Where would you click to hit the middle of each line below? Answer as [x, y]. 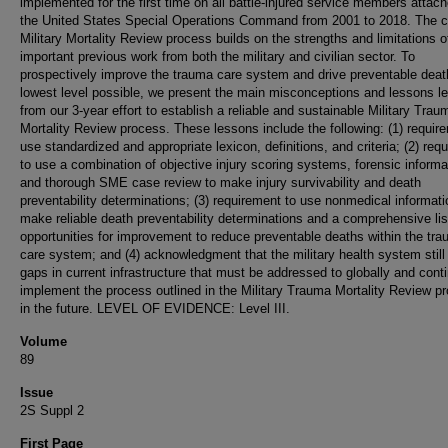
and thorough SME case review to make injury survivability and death [220, 182]
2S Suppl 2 [52, 410]
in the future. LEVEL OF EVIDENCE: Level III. [155, 308]
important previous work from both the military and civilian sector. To [217, 56]
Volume [43, 341]
